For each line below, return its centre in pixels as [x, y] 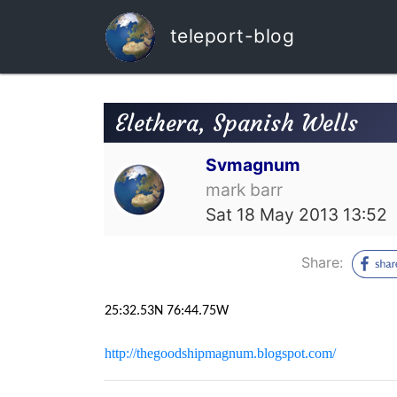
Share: [324, 262]
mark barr [245, 189]
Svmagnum [253, 164]
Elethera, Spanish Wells [236, 123]
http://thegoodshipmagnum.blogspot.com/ [220, 353]
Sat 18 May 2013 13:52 [297, 214]
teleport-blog [229, 35]
